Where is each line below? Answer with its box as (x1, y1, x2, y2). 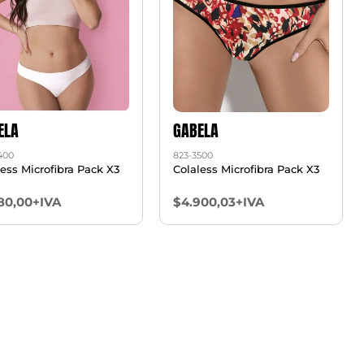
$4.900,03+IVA (172, 193, 264, 210)
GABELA (172, 117, 219, 143)
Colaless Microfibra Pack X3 (172, 162, 319, 175)
